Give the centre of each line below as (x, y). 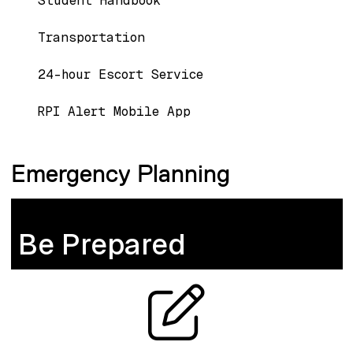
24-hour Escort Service (120, 74)
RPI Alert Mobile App (114, 111)
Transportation (91, 37)
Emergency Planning (120, 173)
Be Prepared (102, 245)
